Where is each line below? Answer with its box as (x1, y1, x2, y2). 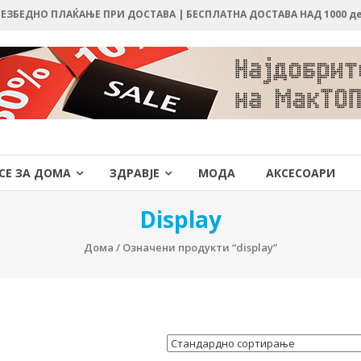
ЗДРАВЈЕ (110, 165, 160, 180)
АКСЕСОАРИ (266, 165, 335, 180)
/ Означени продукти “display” (114, 240, 277, 255)
